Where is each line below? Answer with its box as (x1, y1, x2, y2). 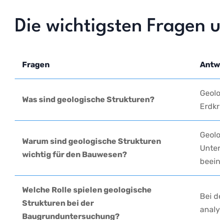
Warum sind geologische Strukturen (22, 137, 161, 146)
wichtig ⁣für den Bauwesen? (22, 150, 127, 160)
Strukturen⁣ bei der (22, 198, 94, 208)
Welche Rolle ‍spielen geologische (22, 185, 152, 195)
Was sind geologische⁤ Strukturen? (22, 95, 155, 105)
